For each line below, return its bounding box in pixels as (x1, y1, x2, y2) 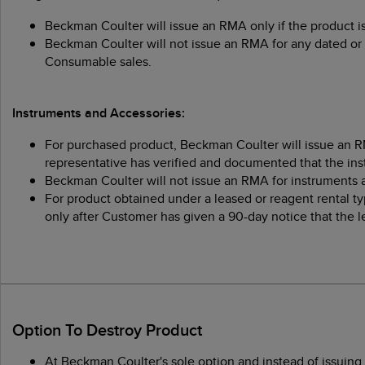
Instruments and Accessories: (12, 103, 185, 122)
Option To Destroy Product (12, 318, 202, 341)
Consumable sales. (45, 52, 152, 71)
